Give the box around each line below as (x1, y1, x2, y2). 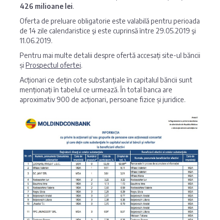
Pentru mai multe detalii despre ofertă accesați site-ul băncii (20, 51, 200, 59)
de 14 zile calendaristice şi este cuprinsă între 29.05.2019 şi (20, 27, 196, 35)
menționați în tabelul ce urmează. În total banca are (20, 85, 172, 94)
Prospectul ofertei (26, 61, 81, 69)
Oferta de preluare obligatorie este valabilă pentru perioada (20, 17, 200, 25)
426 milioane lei (20, 2, 73, 10)
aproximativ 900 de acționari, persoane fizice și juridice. (20, 95, 186, 104)
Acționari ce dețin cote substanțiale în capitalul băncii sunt (20, 76, 192, 84)
